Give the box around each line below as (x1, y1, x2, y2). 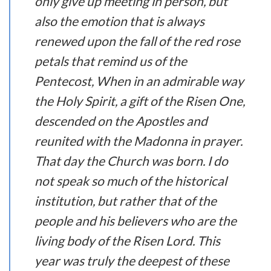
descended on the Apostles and (34, 113, 207, 128)
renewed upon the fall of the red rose (34, 33, 240, 48)
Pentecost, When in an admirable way (34, 73, 244, 88)
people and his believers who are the (34, 212, 237, 228)
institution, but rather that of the (34, 192, 217, 208)
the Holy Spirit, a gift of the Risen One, (34, 93, 245, 108)
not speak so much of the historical (34, 172, 227, 188)
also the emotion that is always (34, 13, 204, 28)
